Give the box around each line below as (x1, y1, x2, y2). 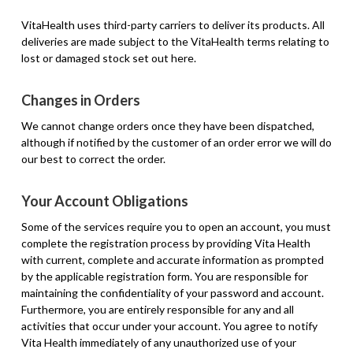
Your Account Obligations (20, 191, 188, 210)
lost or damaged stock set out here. (20, 50, 196, 65)
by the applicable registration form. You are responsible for (20, 269, 308, 283)
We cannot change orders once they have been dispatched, (20, 118, 314, 132)
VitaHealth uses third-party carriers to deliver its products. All (20, 17, 325, 32)
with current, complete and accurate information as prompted (20, 252, 324, 266)
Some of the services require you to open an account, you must (20, 219, 331, 233)
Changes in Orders (20, 91, 140, 109)
